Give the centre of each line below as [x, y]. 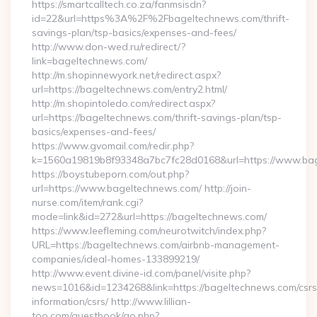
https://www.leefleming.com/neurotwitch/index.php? [149, 231]
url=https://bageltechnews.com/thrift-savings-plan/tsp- [157, 117]
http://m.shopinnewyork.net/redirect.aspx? [126, 75]
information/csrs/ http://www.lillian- [111, 301]
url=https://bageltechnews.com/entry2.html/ [129, 89]
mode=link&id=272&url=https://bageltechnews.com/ [149, 217]
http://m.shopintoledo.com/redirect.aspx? [123, 103]
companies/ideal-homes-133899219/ [116, 259]
